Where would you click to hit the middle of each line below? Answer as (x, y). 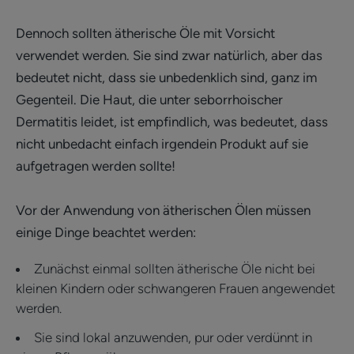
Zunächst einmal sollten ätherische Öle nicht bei (175, 268)
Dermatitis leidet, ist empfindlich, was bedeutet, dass (172, 121)
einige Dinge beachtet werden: (106, 232)
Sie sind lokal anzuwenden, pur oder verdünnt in (173, 337)
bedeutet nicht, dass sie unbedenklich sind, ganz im (166, 77)
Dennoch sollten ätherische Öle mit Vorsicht (145, 33)
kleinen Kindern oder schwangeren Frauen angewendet (175, 288)
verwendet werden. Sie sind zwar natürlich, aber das (169, 55)
